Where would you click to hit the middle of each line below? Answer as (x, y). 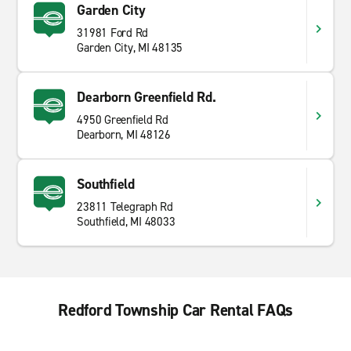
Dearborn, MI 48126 (124, 135)
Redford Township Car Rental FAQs (175, 310)
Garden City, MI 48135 (130, 48)
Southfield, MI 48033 (126, 222)
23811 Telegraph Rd (125, 207)
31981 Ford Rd (113, 33)
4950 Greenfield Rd (123, 120)
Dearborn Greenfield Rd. (147, 97)
